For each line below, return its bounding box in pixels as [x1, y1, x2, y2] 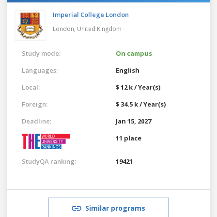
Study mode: [22, 48, 61, 58]
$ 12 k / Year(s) [116, 82, 160, 92]
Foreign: [22, 99, 47, 108]
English [116, 65, 139, 75]
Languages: [22, 65, 58, 75]
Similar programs [85, 203, 145, 213]
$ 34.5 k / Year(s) [116, 99, 166, 108]
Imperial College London [53, 10, 129, 19]
